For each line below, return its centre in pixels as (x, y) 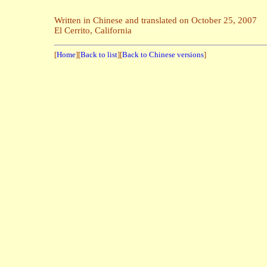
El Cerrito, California (93, 31)
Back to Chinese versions (163, 55)
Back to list (99, 55)
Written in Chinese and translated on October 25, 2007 (156, 21)
